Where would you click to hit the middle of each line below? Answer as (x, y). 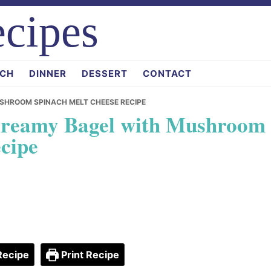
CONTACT (167, 73)
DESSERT (105, 73)
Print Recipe (89, 255)
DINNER (48, 73)
